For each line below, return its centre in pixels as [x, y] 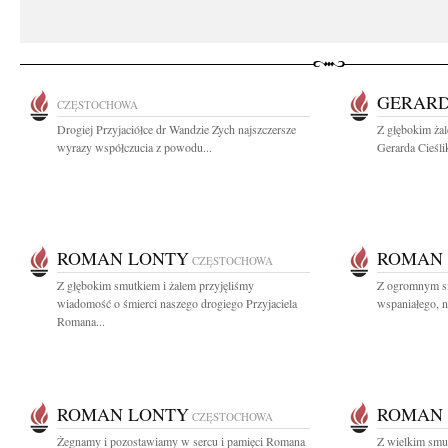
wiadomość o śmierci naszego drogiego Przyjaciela [177, 303]
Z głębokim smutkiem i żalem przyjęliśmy [155, 285]
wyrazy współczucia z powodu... [134, 147]
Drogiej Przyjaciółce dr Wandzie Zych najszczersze [176, 129]
